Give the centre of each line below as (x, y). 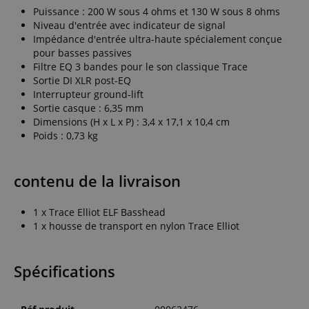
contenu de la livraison (97, 181)
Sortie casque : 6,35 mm (88, 108)
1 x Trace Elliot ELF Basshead (99, 212)
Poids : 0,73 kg (66, 135)
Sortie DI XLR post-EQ (82, 80)
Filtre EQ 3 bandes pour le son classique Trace (140, 66)
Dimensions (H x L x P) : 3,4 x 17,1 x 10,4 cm (131, 121)
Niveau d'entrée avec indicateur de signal (129, 25)
